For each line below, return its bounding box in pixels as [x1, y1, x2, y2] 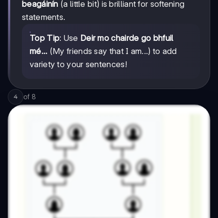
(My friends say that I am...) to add [47, 46, 177, 56]
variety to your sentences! [30, 59, 127, 69]
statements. [22, 12, 66, 22]
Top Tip [30, 33, 60, 43]
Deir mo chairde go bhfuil [80, 33, 174, 43]
